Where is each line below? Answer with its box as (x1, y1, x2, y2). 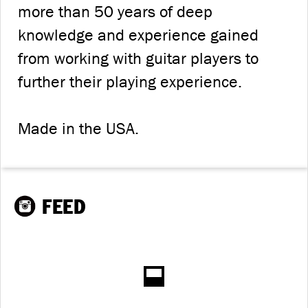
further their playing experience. (18, 71, 242, 92)
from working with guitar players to (18, 47, 258, 69)
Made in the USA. (18, 118, 139, 139)
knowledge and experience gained (18, 24, 258, 45)
